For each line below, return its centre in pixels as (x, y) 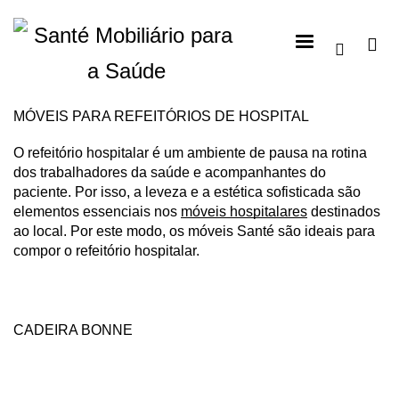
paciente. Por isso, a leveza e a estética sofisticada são (187, 192)
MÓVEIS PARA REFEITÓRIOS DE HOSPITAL (161, 116)
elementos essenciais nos (97, 212)
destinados (344, 212)
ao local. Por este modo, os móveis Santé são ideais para (194, 232)
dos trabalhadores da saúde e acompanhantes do (170, 173)
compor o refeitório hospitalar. (106, 251)
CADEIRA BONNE (73, 330)
